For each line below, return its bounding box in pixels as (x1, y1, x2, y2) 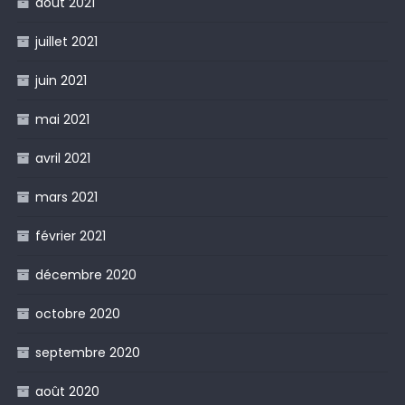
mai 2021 (34, 110, 89, 129)
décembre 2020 (34, 266, 137, 285)
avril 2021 (34, 149, 90, 168)
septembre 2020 (34, 344, 140, 363)
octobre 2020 (34, 305, 120, 324)
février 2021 (34, 227, 106, 246)
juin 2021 (34, 71, 87, 90)
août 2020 (34, 382, 99, 401)
